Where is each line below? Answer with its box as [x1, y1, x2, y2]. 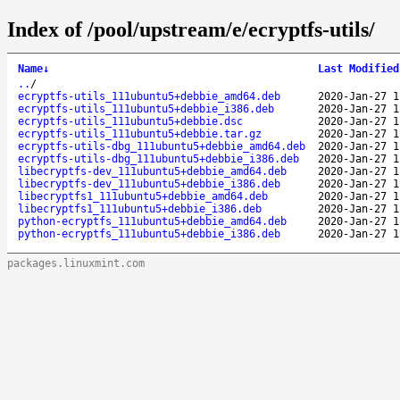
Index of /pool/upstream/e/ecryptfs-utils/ [7, 17, 375, 41]
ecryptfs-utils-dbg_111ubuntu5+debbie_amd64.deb [18, 139, 305, 153]
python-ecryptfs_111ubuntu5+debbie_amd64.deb [18, 214, 287, 228]
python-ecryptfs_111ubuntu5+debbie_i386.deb [18, 227, 280, 240]
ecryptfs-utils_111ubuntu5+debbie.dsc [18, 114, 243, 128]
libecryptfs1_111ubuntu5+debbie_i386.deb [18, 202, 262, 215]
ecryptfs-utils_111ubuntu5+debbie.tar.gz [18, 127, 262, 140]
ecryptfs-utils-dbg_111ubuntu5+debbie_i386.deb [18, 152, 299, 165]
